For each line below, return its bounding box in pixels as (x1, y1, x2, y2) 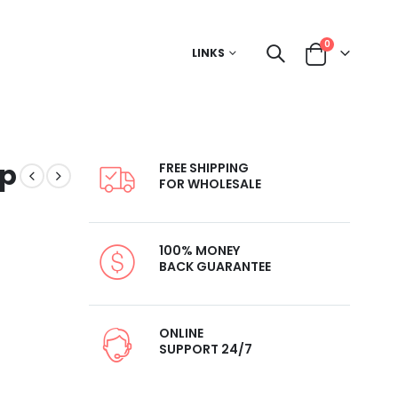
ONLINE (159, 323, 204, 342)
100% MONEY (159, 241, 241, 259)
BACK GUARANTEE (159, 257, 272, 275)
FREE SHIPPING (159, 158, 250, 177)
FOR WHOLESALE (159, 174, 262, 193)
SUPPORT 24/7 (159, 339, 253, 358)
